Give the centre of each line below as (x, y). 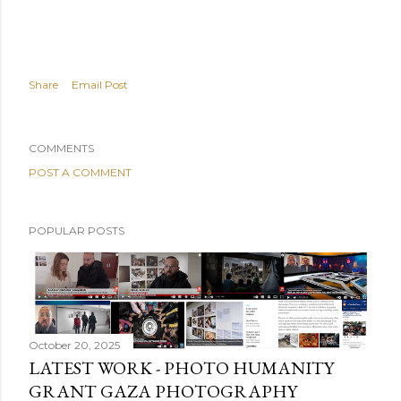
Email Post (100, 85)
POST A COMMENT (80, 172)
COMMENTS (61, 148)
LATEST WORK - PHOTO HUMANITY (181, 368)
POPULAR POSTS (77, 230)
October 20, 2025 (74, 346)
